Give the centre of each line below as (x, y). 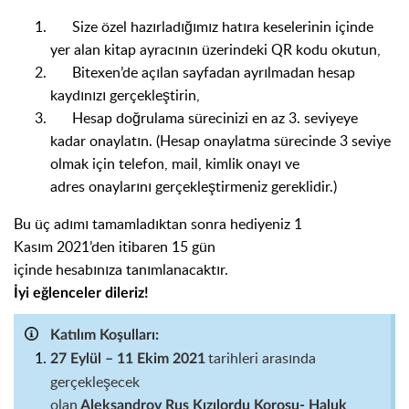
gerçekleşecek (95, 382)
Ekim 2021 (169, 359)
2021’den (84, 246)
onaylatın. (123, 141)
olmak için (84, 163)
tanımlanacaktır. (177, 269)
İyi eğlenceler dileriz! (81, 293)
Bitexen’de (94, 72)
